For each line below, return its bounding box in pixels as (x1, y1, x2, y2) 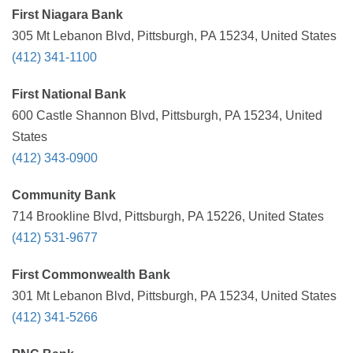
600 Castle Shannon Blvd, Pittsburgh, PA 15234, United (12, 109, 322, 122)
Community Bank (12, 188, 116, 202)
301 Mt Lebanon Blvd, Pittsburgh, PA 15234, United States (12, 289, 336, 303)
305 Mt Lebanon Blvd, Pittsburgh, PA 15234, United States (12, 29, 336, 43)
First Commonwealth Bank (12, 268, 170, 281)
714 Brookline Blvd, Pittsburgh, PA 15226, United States (12, 210, 324, 223)
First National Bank (12, 87, 126, 101)
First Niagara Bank (12, 8, 123, 21)
